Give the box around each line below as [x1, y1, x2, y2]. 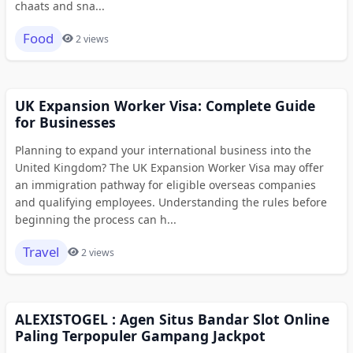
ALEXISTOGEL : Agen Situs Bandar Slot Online [14, 309, 329, 329]
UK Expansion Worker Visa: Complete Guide [14, 95, 315, 115]
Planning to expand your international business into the [14, 142, 311, 158]
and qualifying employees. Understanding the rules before [14, 194, 327, 210]
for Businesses [14, 112, 116, 132]
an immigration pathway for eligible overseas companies [14, 176, 316, 192]
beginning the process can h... [14, 211, 176, 227]
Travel [23, 243, 59, 261]
